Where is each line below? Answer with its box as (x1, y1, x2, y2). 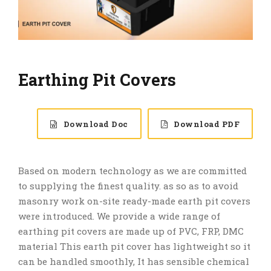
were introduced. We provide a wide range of (18, 210, 220, 223)
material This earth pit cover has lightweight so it (18, 240, 250, 253)
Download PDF (174, 119, 240, 130)
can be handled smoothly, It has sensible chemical (18, 255, 249, 268)
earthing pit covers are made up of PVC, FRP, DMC (18, 225, 244, 238)
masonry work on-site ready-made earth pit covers (18, 195, 250, 207)
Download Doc (63, 119, 128, 130)
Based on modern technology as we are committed (18, 165, 247, 177)
